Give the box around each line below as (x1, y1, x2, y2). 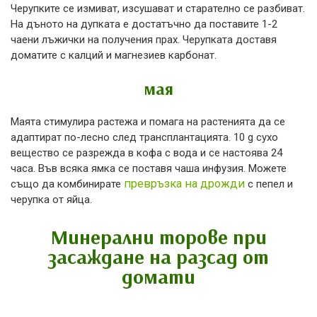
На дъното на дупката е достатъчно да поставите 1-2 (11, 18, 277, 31)
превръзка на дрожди (124, 177, 245, 191)
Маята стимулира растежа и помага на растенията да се (11, 115, 285, 129)
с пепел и (245, 178, 293, 191)
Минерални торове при (50, 224, 267, 250)
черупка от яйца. (11, 193, 92, 207)
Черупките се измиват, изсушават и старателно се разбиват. (11, 2, 305, 16)
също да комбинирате (11, 178, 124, 191)
